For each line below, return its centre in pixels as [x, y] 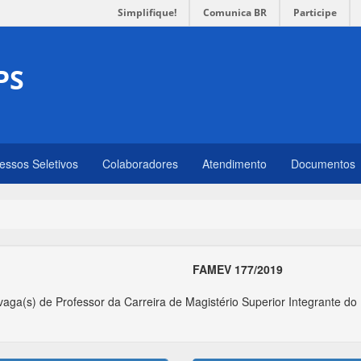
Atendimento [234, 164]
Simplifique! [147, 12]
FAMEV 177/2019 [238, 269]
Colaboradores [140, 164]
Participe [315, 12]
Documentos [323, 164]
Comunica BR [235, 12]
